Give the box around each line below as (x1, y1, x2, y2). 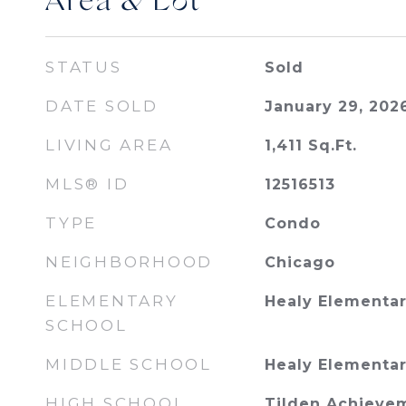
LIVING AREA (45, 136, 173, 154)
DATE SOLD (45, 97, 159, 115)
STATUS (45, 58, 122, 76)
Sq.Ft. (307, 137, 357, 154)
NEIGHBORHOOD (45, 253, 213, 271)
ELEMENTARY (45, 292, 179, 310)
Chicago (264, 254, 335, 271)
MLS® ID (45, 175, 130, 193)
